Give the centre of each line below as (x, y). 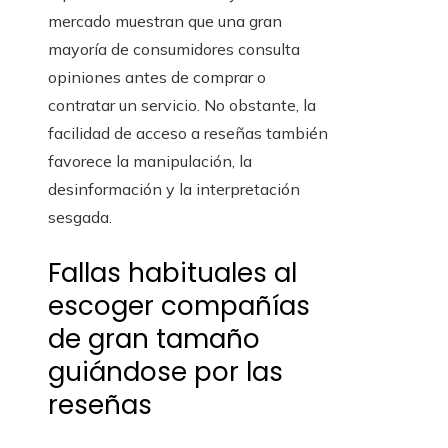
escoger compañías (179, 306)
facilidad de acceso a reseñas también (188, 133)
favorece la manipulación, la (150, 161)
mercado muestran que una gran (165, 21)
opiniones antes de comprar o (157, 77)
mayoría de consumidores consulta (174, 49)
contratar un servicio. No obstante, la (182, 105)
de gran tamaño (154, 339)
